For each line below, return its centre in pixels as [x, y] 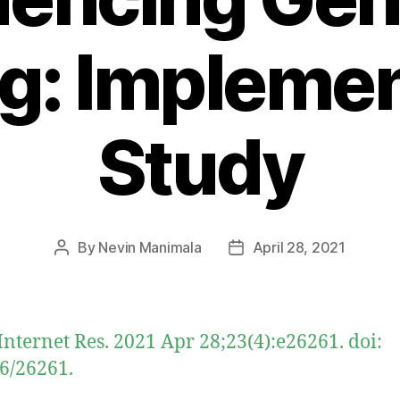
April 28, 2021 [299, 247]
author [82, 270]
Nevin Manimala [150, 247]
